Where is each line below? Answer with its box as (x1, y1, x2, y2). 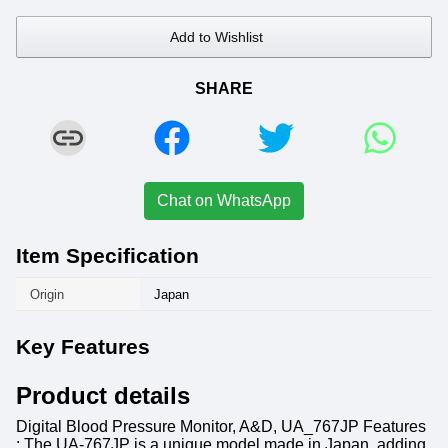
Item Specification (16, 244, 199, 268)
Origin (30, 287, 64, 303)
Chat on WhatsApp (157, 192, 291, 210)
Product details (16, 382, 190, 410)
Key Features (16, 335, 150, 359)
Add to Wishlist (169, 29, 263, 46)
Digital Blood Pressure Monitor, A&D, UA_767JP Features (16, 418, 426, 436)
